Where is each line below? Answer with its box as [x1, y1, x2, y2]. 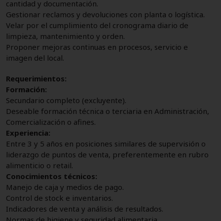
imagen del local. [6, 52, 64, 63]
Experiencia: [6, 127, 50, 138]
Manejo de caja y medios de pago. [6, 182, 124, 192]
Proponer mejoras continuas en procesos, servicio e [6, 41, 188, 52]
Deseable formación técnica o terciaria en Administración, [6, 106, 209, 116]
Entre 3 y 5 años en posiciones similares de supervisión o [6, 138, 206, 148]
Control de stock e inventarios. [6, 192, 113, 203]
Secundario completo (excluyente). [6, 95, 126, 105]
